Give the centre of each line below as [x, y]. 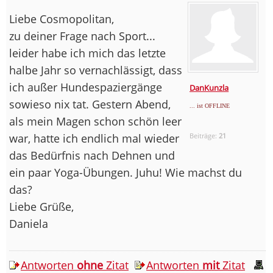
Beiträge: [204, 135]
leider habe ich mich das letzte [87, 53]
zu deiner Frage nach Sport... [82, 36]
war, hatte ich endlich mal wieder [94, 138]
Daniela [29, 223]
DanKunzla [209, 87]
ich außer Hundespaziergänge [86, 87]
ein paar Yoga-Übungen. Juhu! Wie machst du [126, 172]
